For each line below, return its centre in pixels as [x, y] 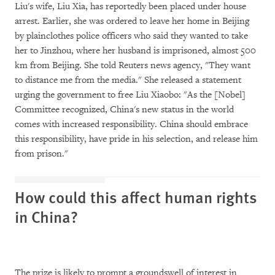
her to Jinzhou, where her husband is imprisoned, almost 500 [135, 51]
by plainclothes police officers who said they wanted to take [131, 36]
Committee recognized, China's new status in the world [124, 110]
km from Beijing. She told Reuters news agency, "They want [133, 65]
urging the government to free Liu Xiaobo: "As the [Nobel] [130, 95]
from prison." [41, 154]
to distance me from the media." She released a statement [128, 80]
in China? [46, 216]
